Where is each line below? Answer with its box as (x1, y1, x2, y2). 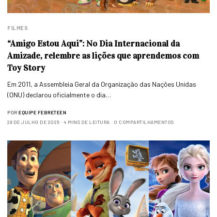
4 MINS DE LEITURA (64, 119, 110, 125)
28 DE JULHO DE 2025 (7, 119, 60, 125)
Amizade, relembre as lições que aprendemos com (7, 50, 199, 61)
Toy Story (7, 62, 45, 73)
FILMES (7, 24, 28, 31)
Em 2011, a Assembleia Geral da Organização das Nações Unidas (7, 79, 197, 88)
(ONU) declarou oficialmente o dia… (7, 90, 111, 99)
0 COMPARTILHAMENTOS (114, 119, 174, 125)
